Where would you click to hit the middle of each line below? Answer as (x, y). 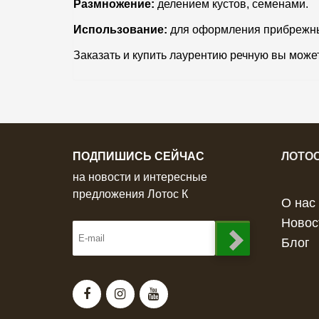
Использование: (120, 30)
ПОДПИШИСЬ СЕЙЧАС (138, 157)
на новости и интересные (140, 177)
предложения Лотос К (130, 194)
